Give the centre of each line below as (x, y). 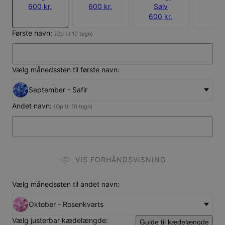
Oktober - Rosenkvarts (66, 204)
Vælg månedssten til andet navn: (66, 184)
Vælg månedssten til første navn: (66, 69)
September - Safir (58, 89)
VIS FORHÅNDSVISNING (121, 159)
